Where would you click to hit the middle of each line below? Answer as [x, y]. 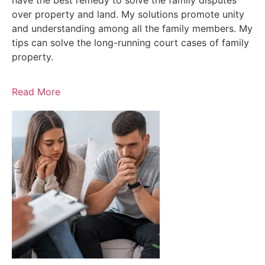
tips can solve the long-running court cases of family [130, 43]
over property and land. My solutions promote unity [128, 14]
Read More [36, 91]
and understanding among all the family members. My [132, 29]
